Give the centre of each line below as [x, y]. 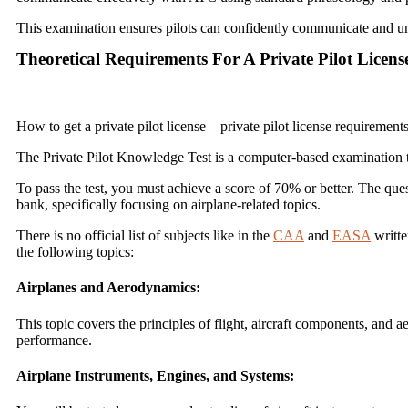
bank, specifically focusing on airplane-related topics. [168, 204]
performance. [54, 340]
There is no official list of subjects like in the [145, 235]
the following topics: [75, 252]
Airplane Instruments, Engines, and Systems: [155, 375]
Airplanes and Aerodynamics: [108, 288]
